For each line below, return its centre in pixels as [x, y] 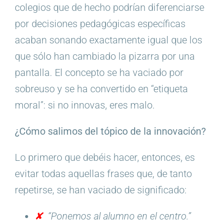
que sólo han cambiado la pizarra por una [105, 56]
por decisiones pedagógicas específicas [100, 23]
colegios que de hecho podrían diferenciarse [109, 7]
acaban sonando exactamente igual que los [108, 40]
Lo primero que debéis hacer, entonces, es [105, 157]
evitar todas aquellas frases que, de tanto [103, 173]
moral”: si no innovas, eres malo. [85, 105]
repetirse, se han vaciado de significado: [100, 190]
